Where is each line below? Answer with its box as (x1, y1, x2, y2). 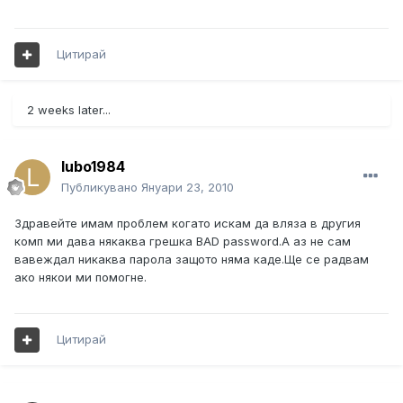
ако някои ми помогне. (14, 270, 147, 285)
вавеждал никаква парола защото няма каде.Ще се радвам (14, 252, 369, 267)
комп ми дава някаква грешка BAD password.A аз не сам (14, 234, 351, 249)
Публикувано (61, 180, 141, 195)
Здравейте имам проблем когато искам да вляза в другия (14, 216, 361, 231)
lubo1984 (61, 157, 125, 176)
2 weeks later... (27, 103, 111, 118)
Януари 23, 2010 (141, 180, 234, 195)
